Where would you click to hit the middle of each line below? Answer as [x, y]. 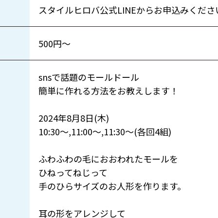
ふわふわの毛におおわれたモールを [109, 159]
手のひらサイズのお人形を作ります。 [112, 186]
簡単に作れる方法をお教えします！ [109, 91]
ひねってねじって [73, 173]
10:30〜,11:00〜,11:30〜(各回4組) [105, 132]
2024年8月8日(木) [74, 118]
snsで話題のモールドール [89, 77]
